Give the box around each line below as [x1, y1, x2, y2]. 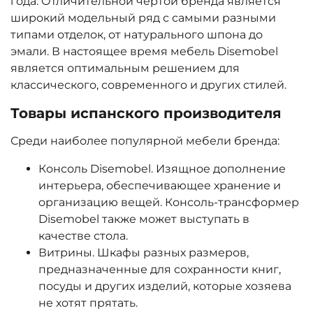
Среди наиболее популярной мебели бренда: [10, 134, 279, 148]
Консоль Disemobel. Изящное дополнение [38, 162, 286, 176]
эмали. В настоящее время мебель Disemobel [10, 45, 278, 59]
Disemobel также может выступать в [38, 212, 249, 226]
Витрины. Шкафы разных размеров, [38, 246, 249, 260]
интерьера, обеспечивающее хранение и [38, 179, 281, 193]
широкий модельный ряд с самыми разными [10, 11, 276, 25]
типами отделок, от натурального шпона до [10, 28, 263, 42]
